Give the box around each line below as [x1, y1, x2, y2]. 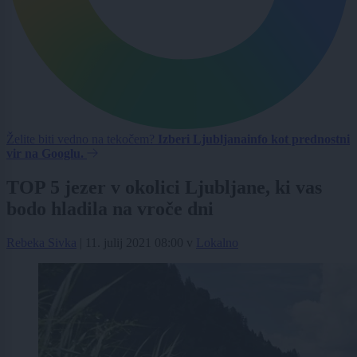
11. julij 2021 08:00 [85, 235, 183, 249]
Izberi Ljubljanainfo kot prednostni [158, 131, 350, 146]
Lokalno [196, 235, 238, 249]
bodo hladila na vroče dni [6, 198, 214, 219]
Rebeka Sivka [6, 235, 76, 249]
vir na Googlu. [6, 146, 84, 160]
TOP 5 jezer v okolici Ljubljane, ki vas [6, 176, 322, 198]
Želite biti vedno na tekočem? [6, 131, 158, 146]
